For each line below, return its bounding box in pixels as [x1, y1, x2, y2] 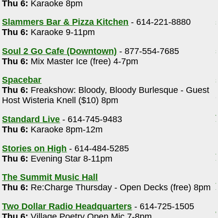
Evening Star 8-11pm [28, 153, 113, 163]
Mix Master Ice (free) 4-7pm [28, 56, 139, 66]
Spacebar [2, 75, 42, 85]
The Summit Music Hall [2, 172, 98, 182]
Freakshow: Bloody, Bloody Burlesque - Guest [28, 85, 210, 95]
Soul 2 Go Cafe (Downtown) [2, 46, 117, 56]
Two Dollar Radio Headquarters [2, 201, 132, 211]
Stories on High [2, 143, 67, 153]
